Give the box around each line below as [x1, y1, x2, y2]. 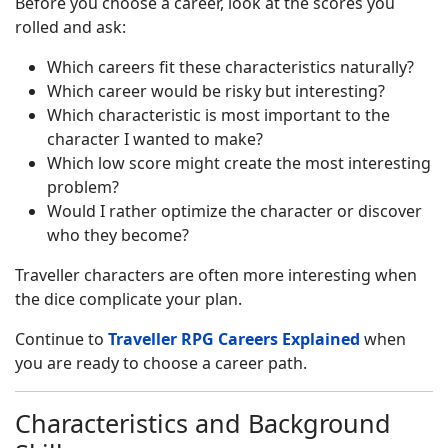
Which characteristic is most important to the [47, 104, 390, 126]
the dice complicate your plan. [15, 288, 242, 310]
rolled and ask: [15, 16, 126, 38]
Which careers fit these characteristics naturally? [47, 56, 414, 78]
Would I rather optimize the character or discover [47, 200, 422, 222]
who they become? [47, 224, 189, 246]
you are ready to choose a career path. [15, 352, 307, 374]
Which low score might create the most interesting [47, 152, 431, 174]
